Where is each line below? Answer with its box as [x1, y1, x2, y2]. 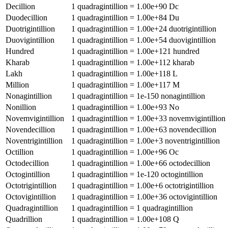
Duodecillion [6, 13, 47, 22]
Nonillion [6, 102, 36, 111]
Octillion [6, 147, 34, 156]
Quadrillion [6, 214, 42, 223]
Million [6, 80, 29, 89]
